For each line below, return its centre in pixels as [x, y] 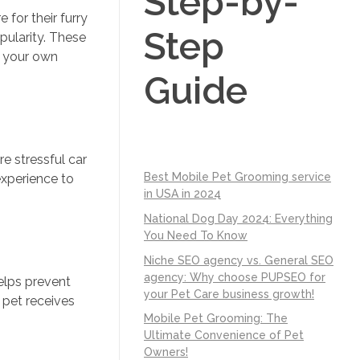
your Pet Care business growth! [229, 294]
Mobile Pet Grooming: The [216, 319]
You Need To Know [196, 235]
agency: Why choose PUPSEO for [235, 277]
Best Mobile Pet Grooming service [237, 176]
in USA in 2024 [182, 193]
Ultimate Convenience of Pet [224, 335]
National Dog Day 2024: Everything [238, 218]
